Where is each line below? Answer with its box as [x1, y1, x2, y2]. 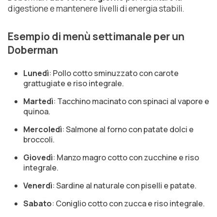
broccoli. [23, 134, 55, 145]
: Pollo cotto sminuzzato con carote [49, 67, 179, 78]
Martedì [23, 95, 53, 107]
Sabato [23, 198, 52, 209]
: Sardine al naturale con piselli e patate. [52, 180, 197, 191]
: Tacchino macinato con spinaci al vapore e [53, 95, 209, 107]
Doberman [8, 43, 58, 57]
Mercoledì [23, 124, 62, 135]
